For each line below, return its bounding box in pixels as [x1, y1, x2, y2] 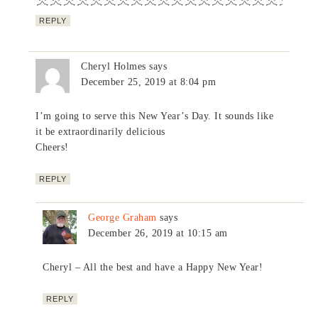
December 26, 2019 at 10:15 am [88, 227, 228, 238]
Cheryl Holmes [81, 60, 146, 72]
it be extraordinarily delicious [35, 126, 165, 137]
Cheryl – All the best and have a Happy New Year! [43, 261, 263, 273]
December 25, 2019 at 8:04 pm [81, 76, 216, 87]
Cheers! [35, 141, 69, 153]
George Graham [88, 212, 157, 223]
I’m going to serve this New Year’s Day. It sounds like [35, 110, 274, 121]
